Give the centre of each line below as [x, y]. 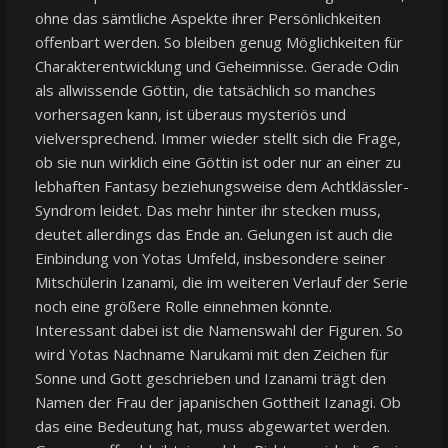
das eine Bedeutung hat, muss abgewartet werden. [212, 425]
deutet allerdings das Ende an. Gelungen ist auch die [213, 233]
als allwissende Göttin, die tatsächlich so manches [205, 89]
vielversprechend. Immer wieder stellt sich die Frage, [217, 137]
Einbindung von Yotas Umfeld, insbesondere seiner [210, 257]
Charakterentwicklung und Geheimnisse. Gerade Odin [216, 65]
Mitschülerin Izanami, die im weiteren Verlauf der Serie [221, 281]
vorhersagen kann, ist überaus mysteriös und [190, 113]
